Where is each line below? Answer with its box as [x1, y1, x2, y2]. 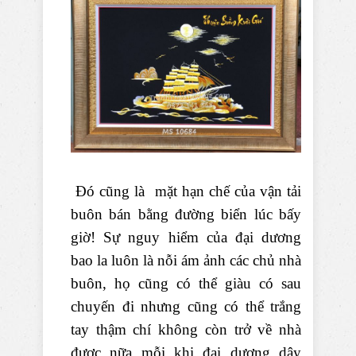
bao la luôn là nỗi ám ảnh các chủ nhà [71, 251, 301, 269]
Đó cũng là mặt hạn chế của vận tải [71, 182, 301, 199]
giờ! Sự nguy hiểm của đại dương [71, 228, 301, 246]
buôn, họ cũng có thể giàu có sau [71, 274, 301, 292]
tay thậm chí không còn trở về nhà [71, 320, 301, 338]
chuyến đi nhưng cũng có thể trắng [71, 297, 301, 315]
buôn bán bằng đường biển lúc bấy [71, 205, 301, 222]
